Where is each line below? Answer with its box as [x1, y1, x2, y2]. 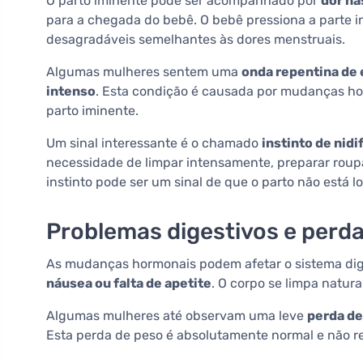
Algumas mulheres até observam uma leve [46, 308, 307, 324]
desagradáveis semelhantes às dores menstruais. [46, 32, 345, 48]
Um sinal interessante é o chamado [46, 135, 262, 152]
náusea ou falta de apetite [46, 275, 211, 292]
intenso [46, 83, 96, 100]
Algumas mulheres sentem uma [46, 64, 241, 80]
